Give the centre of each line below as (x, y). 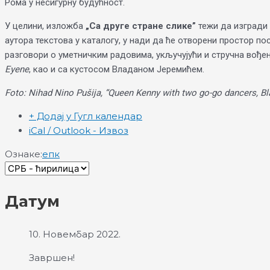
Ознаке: (24, 154)
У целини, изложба (45, 26)
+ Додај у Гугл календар (86, 116)
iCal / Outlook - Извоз (79, 130)
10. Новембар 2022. (75, 234)
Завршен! (52, 258)
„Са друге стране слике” (141, 26)
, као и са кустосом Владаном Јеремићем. (117, 69)
